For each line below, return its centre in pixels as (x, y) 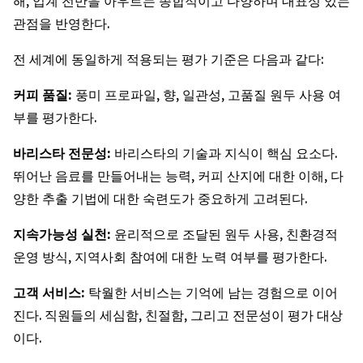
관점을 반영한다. (61, 23)
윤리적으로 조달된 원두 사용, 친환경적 (226, 234)
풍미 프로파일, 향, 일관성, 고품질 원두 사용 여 (208, 95)
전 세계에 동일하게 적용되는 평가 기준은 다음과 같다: (168, 59)
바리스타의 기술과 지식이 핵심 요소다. (226, 153)
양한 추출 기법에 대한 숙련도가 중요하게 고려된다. (160, 199)
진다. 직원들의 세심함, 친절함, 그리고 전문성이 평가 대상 (178, 315)
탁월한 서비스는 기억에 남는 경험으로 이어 (213, 293)
